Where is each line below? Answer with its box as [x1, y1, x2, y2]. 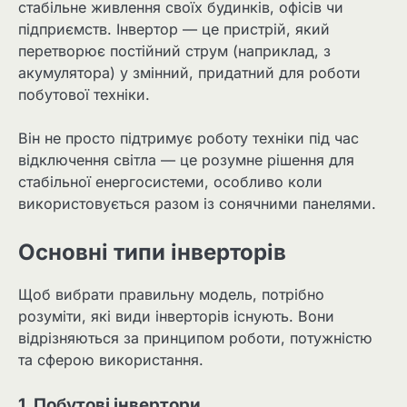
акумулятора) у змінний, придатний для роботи [18, 64, 361, 83]
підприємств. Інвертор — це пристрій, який [18, 20, 330, 39]
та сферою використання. [18, 351, 203, 370]
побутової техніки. [18, 85, 150, 104]
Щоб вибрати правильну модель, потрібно [18, 285, 324, 304]
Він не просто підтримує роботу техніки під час [18, 129, 359, 148]
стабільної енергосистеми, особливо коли [18, 173, 323, 192]
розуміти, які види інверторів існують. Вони [18, 307, 334, 326]
